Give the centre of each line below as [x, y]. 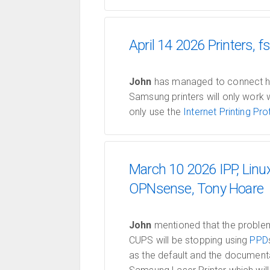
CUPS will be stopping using [190, 240]
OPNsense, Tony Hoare [196, 189]
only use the [156, 112]
